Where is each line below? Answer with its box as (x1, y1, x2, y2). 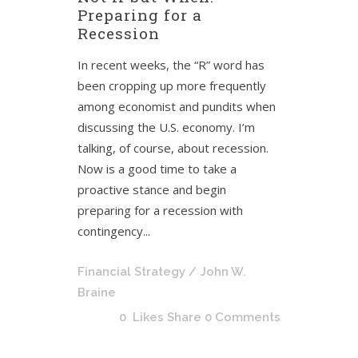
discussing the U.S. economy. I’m (78, 119, 255, 135)
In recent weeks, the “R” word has (78, 57, 265, 73)
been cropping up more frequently (78, 78, 266, 93)
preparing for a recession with (78, 202, 243, 218)
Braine (78, 285, 116, 300)
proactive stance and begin (78, 181, 226, 197)
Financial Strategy (78, 265, 185, 279)
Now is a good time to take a (78, 161, 237, 177)
